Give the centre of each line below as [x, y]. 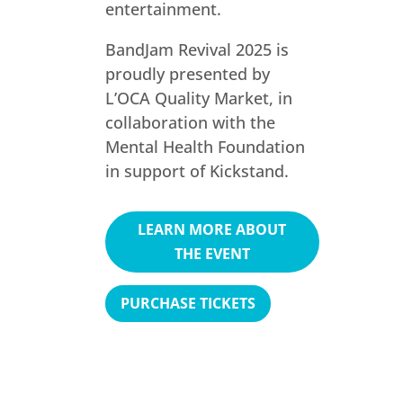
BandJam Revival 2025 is [197, 49]
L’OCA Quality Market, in [198, 98]
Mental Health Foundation [205, 147]
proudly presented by [187, 74]
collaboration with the [190, 122]
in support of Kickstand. [197, 171]
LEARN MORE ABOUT [212, 229]
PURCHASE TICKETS [188, 303]
